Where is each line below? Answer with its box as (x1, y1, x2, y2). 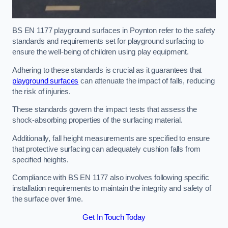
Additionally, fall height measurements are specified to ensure (12, 134, 210, 142)
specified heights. (12, 155, 71, 164)
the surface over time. (12, 195, 83, 204)
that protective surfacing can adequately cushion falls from (12, 145, 201, 153)
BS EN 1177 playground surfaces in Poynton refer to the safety (12, 26, 216, 35)
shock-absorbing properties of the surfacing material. (12, 116, 185, 125)
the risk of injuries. (12, 87, 73, 96)
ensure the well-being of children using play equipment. (12, 48, 189, 56)
